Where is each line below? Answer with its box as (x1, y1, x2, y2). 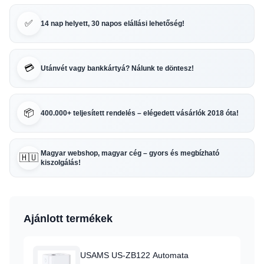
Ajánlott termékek (24, 213, 113, 225)
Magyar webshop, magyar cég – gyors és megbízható (41, 149, 219, 157)
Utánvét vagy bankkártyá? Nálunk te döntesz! (41, 64, 194, 72)
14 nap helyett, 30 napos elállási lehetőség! (41, 19, 184, 28)
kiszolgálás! (41, 159, 81, 167)
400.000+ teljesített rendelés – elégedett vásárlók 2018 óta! (41, 109, 239, 117)
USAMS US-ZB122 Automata (80, 250, 189, 260)
